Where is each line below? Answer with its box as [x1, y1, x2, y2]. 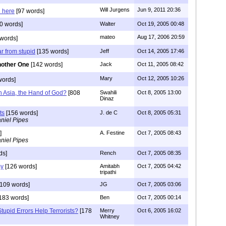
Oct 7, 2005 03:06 [137, 181, 181, 187]
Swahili [100, 89, 117, 95]
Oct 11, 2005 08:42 [137, 61, 184, 67]
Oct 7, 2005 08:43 [137, 129, 181, 136]
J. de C [100, 109, 118, 116]
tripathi [100, 168, 116, 175]
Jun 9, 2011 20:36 [137, 6, 181, 13]
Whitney [100, 213, 120, 219]
